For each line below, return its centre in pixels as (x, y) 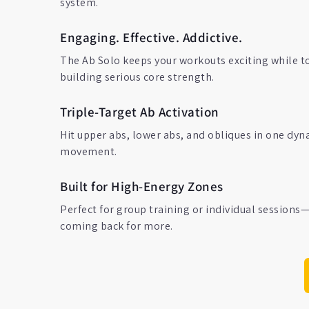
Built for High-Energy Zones (142, 186)
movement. (89, 151)
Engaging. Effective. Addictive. (151, 37)
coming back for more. (117, 226)
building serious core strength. (137, 77)
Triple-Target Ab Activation (140, 112)
